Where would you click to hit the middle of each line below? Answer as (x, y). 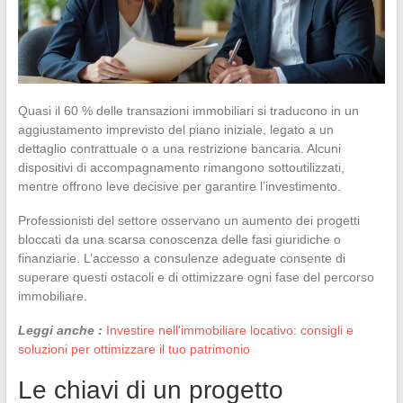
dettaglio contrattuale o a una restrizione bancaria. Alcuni (179, 148)
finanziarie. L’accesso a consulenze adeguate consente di (181, 258)
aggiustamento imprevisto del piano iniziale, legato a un (175, 129)
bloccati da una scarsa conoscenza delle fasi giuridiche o (179, 239)
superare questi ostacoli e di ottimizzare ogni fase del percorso (196, 277)
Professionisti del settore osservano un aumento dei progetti (188, 220)
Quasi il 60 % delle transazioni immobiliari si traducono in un (188, 110)
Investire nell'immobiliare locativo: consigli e (229, 330)
